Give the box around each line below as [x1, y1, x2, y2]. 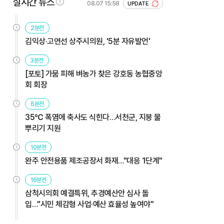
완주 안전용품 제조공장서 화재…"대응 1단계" [25, 155, 162, 165]
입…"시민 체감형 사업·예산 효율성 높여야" [25, 199, 153, 209]
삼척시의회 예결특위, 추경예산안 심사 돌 [25, 188, 148, 198]
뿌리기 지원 [25, 123, 60, 133]
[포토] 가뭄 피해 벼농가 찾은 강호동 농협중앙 [25, 68, 162, 78]
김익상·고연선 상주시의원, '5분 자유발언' [25, 36, 150, 46]
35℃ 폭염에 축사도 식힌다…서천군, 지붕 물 [25, 112, 161, 122]
